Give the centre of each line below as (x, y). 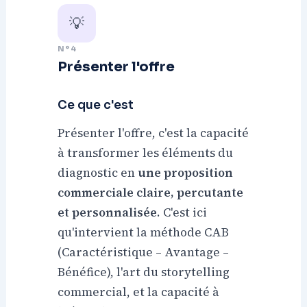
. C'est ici (182, 213)
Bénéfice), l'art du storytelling (144, 272)
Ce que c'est (96, 106)
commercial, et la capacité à (139, 292)
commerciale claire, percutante (151, 193)
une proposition (186, 173)
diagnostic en (98, 173)
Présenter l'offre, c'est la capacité (153, 133)
